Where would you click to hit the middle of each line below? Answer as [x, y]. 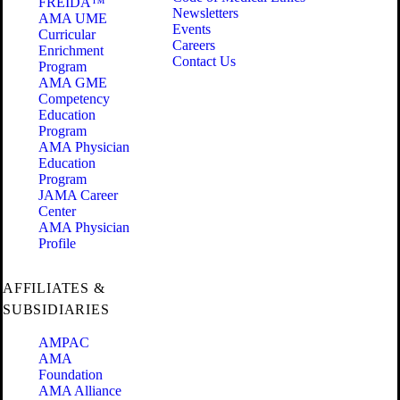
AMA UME [73, 19]
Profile [57, 244]
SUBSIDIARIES [56, 310]
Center [57, 212]
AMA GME [73, 83]
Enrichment [71, 51]
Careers [194, 46]
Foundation [71, 375]
